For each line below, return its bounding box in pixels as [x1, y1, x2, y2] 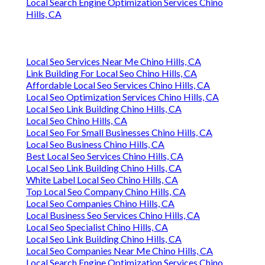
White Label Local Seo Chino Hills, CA [26, 174, 178, 186]
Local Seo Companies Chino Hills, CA [26, 198, 174, 209]
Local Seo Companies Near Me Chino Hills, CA [26, 245, 213, 257]
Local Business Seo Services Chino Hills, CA [26, 209, 200, 221]
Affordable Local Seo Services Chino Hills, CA [26, 79, 210, 91]
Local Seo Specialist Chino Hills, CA [26, 221, 168, 233]
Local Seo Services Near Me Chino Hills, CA [26, 56, 201, 67]
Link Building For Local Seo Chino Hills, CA [26, 67, 197, 79]
